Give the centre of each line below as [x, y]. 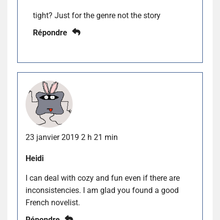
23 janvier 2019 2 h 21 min [72, 137]
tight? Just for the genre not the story [97, 15]
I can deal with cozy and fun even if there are [103, 178]
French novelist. [53, 203]
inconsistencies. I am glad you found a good [102, 191]
